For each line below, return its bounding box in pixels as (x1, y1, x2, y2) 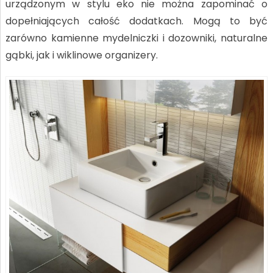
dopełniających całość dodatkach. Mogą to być (5, 14, 268, 28)
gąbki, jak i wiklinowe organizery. (5, 48, 158, 62)
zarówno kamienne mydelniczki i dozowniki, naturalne (5, 31, 268, 45)
